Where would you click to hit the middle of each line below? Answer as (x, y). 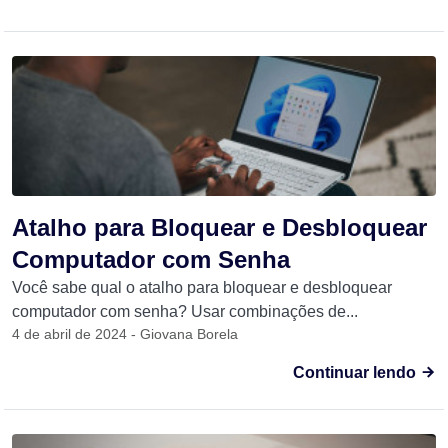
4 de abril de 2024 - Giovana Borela (125, 334)
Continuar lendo (356, 372)
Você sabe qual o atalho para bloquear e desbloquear (202, 287)
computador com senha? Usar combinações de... (185, 311)
